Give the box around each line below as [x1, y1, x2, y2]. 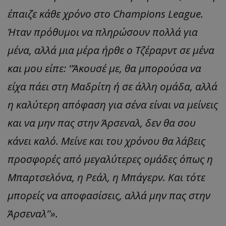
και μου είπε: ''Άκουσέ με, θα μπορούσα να [8, 61, 201, 76]
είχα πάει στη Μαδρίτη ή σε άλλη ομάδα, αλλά [8, 79, 217, 94]
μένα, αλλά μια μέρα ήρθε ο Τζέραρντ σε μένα [8, 43, 214, 58]
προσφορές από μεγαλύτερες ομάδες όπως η [8, 152, 213, 166]
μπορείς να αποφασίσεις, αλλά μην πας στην [8, 188, 210, 203]
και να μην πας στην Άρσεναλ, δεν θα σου [8, 116, 196, 130]
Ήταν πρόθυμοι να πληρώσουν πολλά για [8, 25, 198, 39]
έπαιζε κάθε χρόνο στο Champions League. [8, 7, 203, 21]
